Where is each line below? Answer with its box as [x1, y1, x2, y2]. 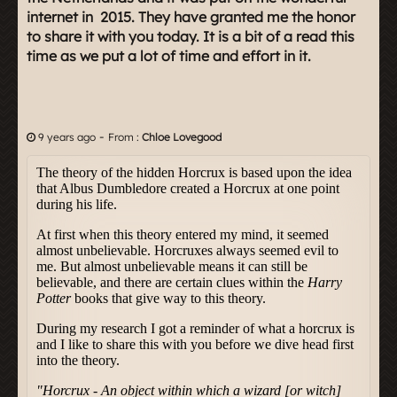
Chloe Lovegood [142, 129, 222, 144]
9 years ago [38, 129, 96, 144]
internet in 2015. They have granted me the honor [27, 7, 355, 26]
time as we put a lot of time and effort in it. [27, 46, 311, 65]
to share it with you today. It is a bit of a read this [27, 27, 354, 45]
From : [108, 129, 142, 144]
